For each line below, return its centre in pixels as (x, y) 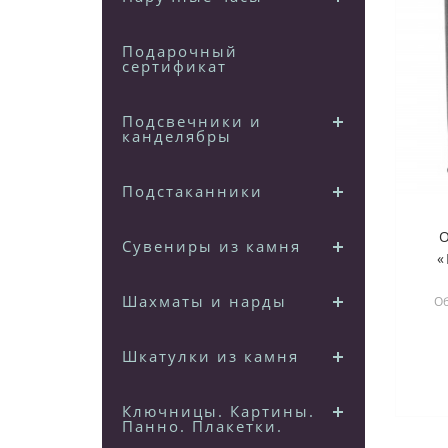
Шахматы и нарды (204, 301)
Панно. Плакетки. (202, 426)
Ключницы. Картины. (218, 411)
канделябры (177, 136)
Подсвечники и (192, 121)
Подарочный (180, 51)
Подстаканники (192, 191)
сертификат (174, 66)
